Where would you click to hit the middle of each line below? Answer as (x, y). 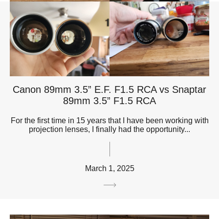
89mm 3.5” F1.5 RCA (109, 100)
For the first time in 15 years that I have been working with (109, 120)
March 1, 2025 (109, 168)
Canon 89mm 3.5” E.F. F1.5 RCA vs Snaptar (109, 89)
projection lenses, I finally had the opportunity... (109, 129)
